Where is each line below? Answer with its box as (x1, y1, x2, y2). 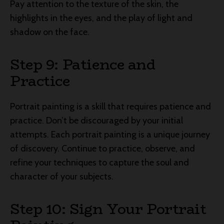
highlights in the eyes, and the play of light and (10, 12, 192, 23)
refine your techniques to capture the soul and (10, 156, 189, 168)
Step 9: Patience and (10, 53, 155, 75)
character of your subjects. (10, 170, 113, 182)
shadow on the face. (10, 26, 89, 37)
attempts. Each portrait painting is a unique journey (10, 128, 210, 140)
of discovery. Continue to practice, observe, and (10, 142, 195, 154)
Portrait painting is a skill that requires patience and (10, 100, 211, 112)
